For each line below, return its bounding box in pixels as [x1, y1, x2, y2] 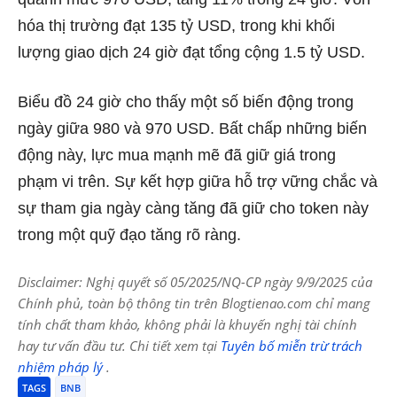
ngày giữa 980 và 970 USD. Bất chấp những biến [18, 119, 367, 137]
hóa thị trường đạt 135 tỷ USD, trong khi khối [18, 16, 335, 35]
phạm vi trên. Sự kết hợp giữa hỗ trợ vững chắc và [18, 172, 378, 191]
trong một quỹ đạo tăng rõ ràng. [18, 225, 241, 244]
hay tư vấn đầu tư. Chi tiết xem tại [18, 336, 221, 354]
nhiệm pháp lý [18, 357, 106, 376]
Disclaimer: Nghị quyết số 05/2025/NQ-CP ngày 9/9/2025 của [18, 272, 372, 291]
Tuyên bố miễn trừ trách [221, 336, 362, 354]
